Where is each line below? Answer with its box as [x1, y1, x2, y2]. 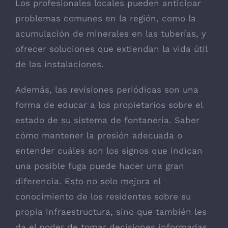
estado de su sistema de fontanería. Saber [15, 115, 199, 125]
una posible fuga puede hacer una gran [15, 160, 184, 171]
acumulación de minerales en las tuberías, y [15, 28, 206, 39]
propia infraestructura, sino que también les [15, 206, 207, 217]
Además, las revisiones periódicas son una [15, 84, 198, 95]
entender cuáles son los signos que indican [15, 145, 203, 156]
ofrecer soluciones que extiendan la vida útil [15, 43, 207, 54]
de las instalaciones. [15, 59, 104, 69]
